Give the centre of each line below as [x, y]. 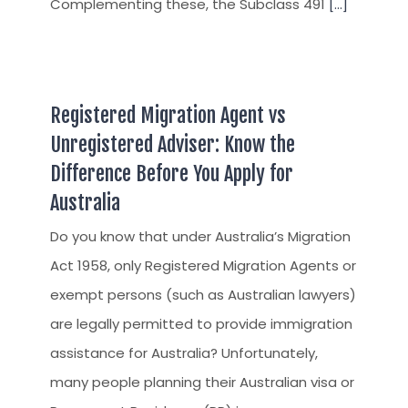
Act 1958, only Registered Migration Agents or [203, 265]
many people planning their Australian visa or [202, 382]
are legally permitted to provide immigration [201, 323]
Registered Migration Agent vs [168, 115]
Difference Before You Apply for [172, 173]
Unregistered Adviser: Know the [173, 144]
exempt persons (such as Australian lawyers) [203, 294]
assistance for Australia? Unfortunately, [184, 352]
